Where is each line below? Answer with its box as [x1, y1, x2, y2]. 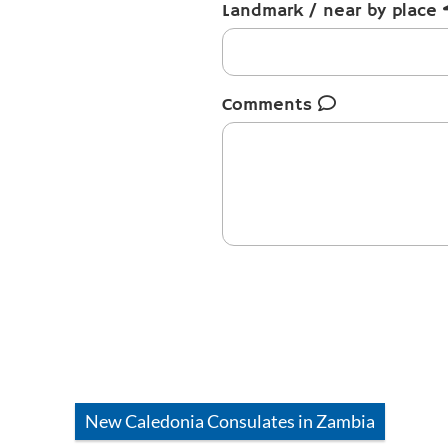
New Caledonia [85, 410, 204, 432]
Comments [222, 94, 318, 116]
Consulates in [204, 410, 316, 432]
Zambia [316, 410, 375, 432]
